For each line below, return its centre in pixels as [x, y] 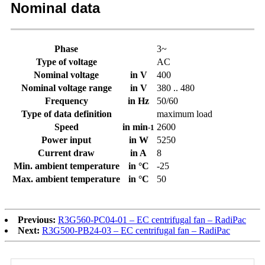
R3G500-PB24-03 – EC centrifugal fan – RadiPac [136, 230]
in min [135, 127]
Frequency [66, 101]
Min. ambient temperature [66, 166]
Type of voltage [66, 62]
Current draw [66, 153]
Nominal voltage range [66, 88]
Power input [66, 140]
